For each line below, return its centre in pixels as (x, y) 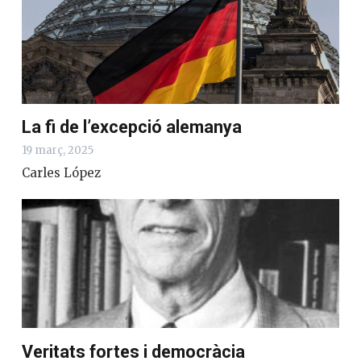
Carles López (61, 173)
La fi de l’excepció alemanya (132, 127)
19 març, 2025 (58, 151)
